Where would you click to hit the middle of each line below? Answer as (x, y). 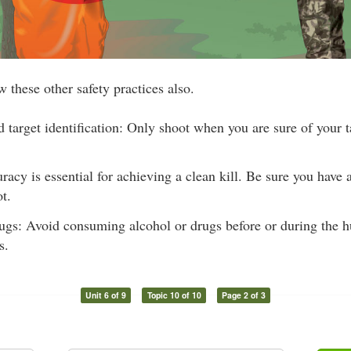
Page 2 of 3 (244, 295)
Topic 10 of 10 (174, 295)
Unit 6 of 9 (105, 295)
